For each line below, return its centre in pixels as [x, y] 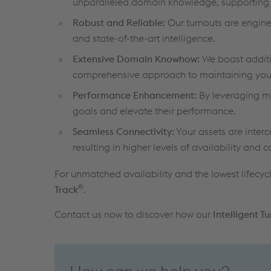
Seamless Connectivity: [123, 131]
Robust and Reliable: [119, 22]
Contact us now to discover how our [134, 214]
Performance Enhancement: [135, 95]
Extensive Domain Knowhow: [136, 58]
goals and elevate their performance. [154, 110]
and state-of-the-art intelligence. [144, 38]
